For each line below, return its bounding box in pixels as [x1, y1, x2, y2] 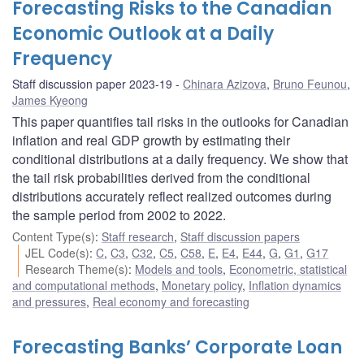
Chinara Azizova [183, 75, 266, 92]
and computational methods [12, 276, 155, 293]
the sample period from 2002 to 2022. [12, 205, 226, 224]
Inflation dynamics [249, 276, 341, 293]
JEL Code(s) [25, 244, 90, 261]
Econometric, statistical [229, 260, 348, 277]
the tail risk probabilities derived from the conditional [12, 167, 310, 187]
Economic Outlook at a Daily [12, 20, 274, 46]
